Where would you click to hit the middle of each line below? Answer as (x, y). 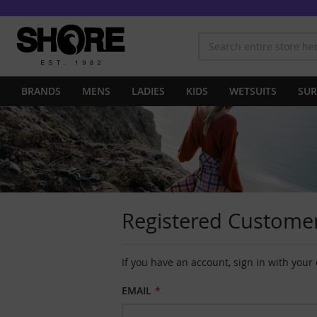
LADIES (148, 91)
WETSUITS (253, 91)
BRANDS (41, 91)
